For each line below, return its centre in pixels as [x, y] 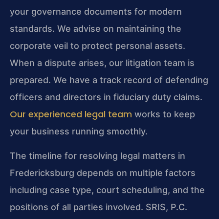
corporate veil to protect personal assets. [98, 46]
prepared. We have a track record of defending [109, 80]
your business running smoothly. [79, 131]
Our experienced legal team [71, 114]
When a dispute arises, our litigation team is [102, 63]
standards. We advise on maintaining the [96, 29]
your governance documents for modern [96, 12]
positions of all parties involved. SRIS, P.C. [99, 207]
